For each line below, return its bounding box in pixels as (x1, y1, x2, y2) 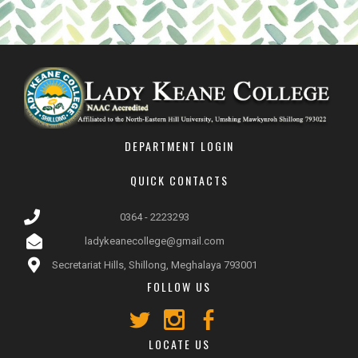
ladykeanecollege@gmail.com (85, 235, 225, 248)
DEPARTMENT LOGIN (124, 137, 234, 155)
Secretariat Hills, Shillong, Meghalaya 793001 (52, 259, 257, 272)
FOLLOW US (147, 278, 211, 296)
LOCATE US (148, 336, 210, 353)
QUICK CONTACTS (129, 172, 229, 189)
